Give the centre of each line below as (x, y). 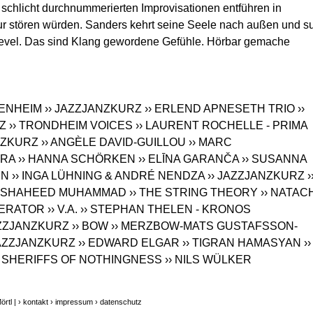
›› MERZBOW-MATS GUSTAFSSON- (204, 226)
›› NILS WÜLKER (208, 260)
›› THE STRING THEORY (194, 193)
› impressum (72, 302)
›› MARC (210, 143)
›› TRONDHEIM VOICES (71, 126)
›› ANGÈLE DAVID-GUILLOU (114, 143)
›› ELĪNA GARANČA (189, 159)
